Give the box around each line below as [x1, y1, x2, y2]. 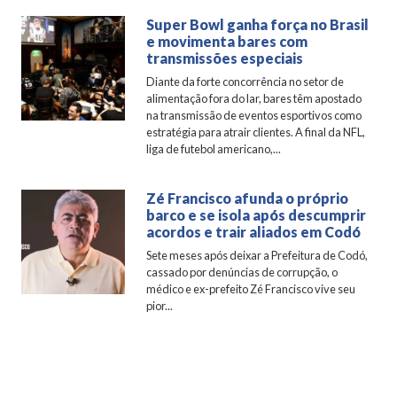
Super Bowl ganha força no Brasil [146, 16, 370, 34]
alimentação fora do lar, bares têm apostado [146, 91, 362, 106]
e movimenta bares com [146, 33, 308, 51]
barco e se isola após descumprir [146, 206, 367, 224]
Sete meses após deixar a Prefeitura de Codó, [146, 248, 369, 263]
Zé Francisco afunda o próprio [146, 190, 349, 207]
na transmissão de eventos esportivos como [146, 108, 362, 123]
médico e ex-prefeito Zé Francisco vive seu [146, 282, 356, 297]
